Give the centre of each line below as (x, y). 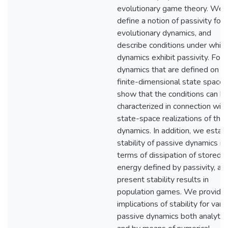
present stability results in (163, 180)
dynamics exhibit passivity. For (170, 58)
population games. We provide (171, 192)
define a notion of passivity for (170, 21)
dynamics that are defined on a (171, 70)
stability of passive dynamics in (171, 143)
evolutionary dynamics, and (164, 33)
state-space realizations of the (171, 119)
